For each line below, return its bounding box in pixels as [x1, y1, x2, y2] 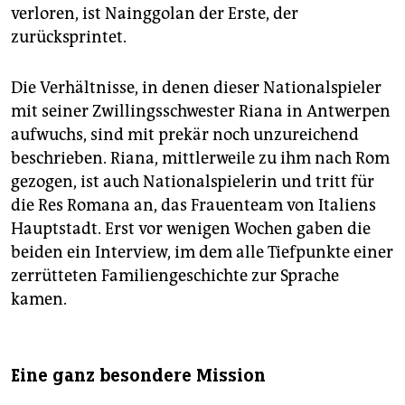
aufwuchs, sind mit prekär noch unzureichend [11, 125, 359, 146]
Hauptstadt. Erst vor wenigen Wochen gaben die [11, 219, 371, 240]
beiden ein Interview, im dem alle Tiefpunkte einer [11, 242, 393, 263]
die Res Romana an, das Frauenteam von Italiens [11, 195, 376, 216]
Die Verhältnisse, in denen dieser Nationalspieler [11, 78, 381, 99]
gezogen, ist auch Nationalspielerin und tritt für [11, 172, 374, 193]
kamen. [11, 289, 67, 310]
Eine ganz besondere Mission [11, 364, 266, 388]
